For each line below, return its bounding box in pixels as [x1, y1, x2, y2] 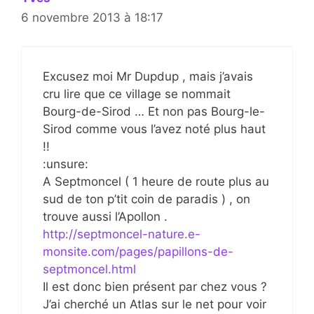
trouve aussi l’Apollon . [43, 209, 168, 224]
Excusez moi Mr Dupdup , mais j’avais [43, 69, 253, 83]
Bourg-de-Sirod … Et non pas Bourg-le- [43, 104, 265, 118]
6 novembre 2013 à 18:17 [21, 11, 163, 25]
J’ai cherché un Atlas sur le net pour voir [43, 296, 266, 311]
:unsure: [43, 156, 88, 171]
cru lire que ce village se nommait [43, 86, 231, 101]
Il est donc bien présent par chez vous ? [43, 279, 267, 294]
